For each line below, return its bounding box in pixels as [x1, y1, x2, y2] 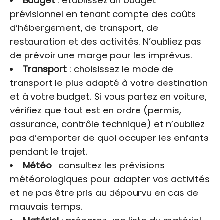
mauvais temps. [10, 200, 82, 213]
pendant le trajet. [10, 145, 88, 158]
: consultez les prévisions [51, 159, 165, 172]
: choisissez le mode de [66, 63, 173, 76]
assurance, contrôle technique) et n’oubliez [10, 118, 205, 131]
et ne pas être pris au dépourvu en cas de [10, 187, 198, 199]
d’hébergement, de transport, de [10, 22, 158, 34]
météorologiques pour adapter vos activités [10, 173, 210, 186]
